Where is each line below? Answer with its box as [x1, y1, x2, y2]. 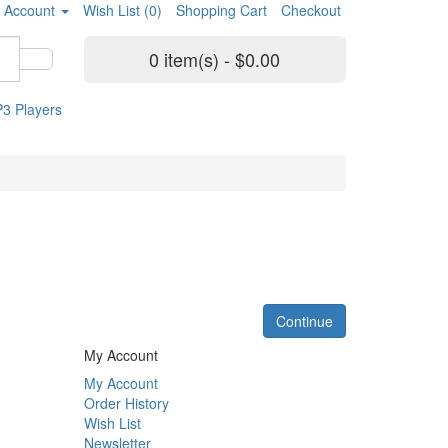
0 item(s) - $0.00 [149, 46, 281, 73]
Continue [276, 311, 333, 332]
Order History [83, 393, 169, 414]
